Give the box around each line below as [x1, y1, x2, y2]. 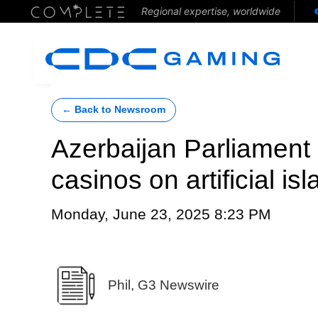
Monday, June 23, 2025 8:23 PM [51, 206, 271, 223]
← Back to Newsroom [62, 104, 165, 115]
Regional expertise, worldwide [141, 5, 280, 17]
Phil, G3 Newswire [107, 277, 219, 292]
